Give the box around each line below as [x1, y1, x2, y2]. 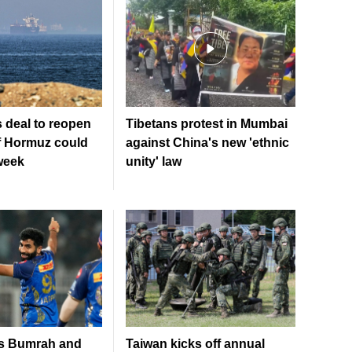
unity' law [126, 155, 181, 169]
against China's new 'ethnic [126, 136, 289, 150]
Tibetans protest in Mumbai [126, 117, 288, 131]
